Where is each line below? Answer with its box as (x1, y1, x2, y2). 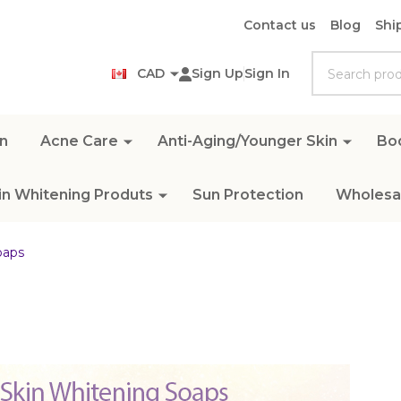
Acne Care (39, 132, 118, 149)
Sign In (244, 65, 290, 81)
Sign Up (192, 65, 243, 81)
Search (311, 53, 362, 70)
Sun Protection (192, 186, 304, 203)
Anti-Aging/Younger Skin (157, 132, 337, 149)
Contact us (243, 17, 316, 33)
